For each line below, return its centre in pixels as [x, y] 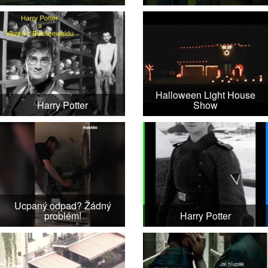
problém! [63, 216]
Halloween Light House [205, 95]
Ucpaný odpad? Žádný [63, 206]
